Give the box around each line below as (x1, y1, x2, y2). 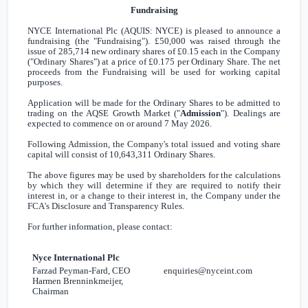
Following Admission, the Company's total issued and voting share (27, 139, 280, 150)
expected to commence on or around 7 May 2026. (27, 118, 212, 129)
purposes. (27, 77, 63, 88)
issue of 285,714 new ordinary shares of (27, 46, 177, 57)
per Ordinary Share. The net (175, 56, 281, 67)
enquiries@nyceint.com (164, 265, 253, 276)
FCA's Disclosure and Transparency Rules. (27, 201, 184, 212)
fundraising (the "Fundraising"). (27, 36, 155, 47)
